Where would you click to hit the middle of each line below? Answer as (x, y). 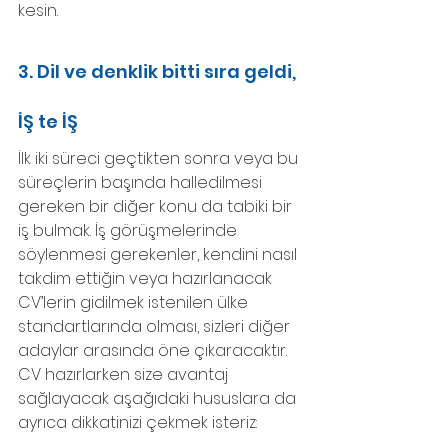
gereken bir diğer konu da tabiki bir (157, 207)
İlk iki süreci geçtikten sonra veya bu (160, 159)
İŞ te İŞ (48, 122)
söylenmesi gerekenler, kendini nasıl (159, 255)
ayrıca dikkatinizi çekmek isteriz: (137, 423)
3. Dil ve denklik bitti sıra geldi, (159, 72)
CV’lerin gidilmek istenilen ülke (135, 303)
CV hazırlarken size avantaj (125, 375)
